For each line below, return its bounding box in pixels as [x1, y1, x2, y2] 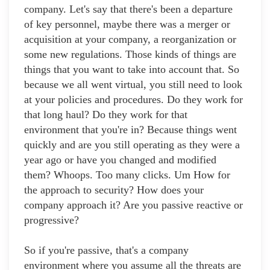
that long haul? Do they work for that [24, 108, 187, 121]
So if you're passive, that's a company [24, 244, 189, 257]
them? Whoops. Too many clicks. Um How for [24, 169, 230, 181]
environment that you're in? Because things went [24, 124, 237, 136]
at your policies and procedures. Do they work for [24, 93, 243, 106]
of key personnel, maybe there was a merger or [24, 18, 230, 31]
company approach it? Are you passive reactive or [24, 199, 243, 212]
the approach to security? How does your [24, 184, 204, 196]
